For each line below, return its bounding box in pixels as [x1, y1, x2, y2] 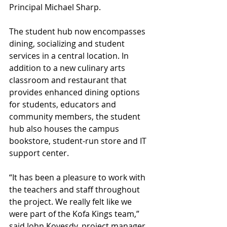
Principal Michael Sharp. [9, 2, 101, 13]
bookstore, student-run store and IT [9, 135, 148, 147]
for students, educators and [9, 99, 118, 110]
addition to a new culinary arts [9, 62, 127, 74]
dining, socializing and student [9, 38, 127, 50]
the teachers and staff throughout [9, 184, 142, 196]
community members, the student [9, 111, 142, 123]
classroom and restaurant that [9, 74, 129, 86]
